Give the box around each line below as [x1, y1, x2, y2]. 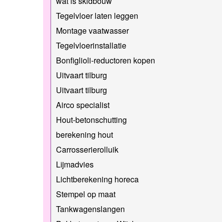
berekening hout [56, 128, 113, 140]
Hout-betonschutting [56, 113, 127, 125]
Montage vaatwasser [56, 24, 129, 36]
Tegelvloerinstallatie [56, 39, 126, 51]
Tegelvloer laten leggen [56, 9, 138, 21]
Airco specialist [56, 99, 110, 111]
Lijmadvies [56, 158, 94, 170]
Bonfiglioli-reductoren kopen [56, 54, 155, 66]
